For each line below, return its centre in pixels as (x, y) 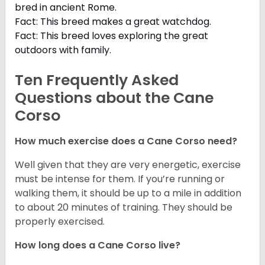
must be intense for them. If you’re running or (120, 179)
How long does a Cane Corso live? (98, 245)
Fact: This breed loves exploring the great (112, 36)
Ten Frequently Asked (97, 80)
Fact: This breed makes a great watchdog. (113, 22)
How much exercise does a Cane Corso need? (126, 141)
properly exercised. (60, 222)
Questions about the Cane (114, 98)
